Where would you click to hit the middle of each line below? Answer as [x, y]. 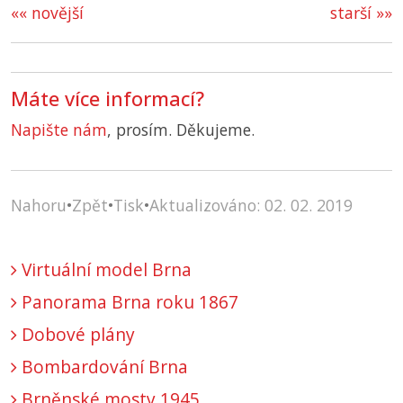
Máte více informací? [107, 99]
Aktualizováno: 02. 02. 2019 [251, 206]
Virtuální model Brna [104, 270]
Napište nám [59, 130]
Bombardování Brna [103, 367]
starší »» [361, 13]
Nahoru [39, 206]
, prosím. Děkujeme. [181, 130]
